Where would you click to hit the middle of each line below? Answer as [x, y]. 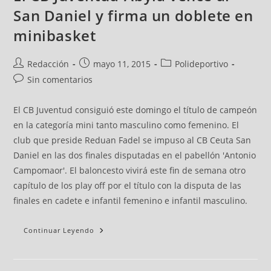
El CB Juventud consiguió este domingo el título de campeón [135, 110]
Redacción [48, 64]
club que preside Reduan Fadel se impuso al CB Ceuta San [132, 140]
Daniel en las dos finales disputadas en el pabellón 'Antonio [135, 155]
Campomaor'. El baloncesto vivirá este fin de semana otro [130, 170]
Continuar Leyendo [59, 230]
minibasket [55, 35]
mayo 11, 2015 [122, 64]
